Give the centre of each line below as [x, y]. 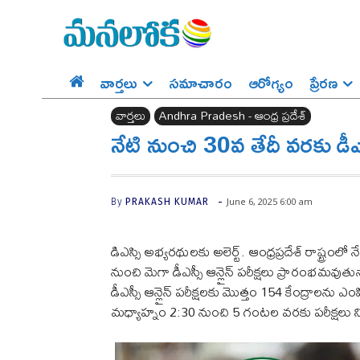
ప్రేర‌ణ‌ [323, 82]
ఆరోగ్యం [271, 82]
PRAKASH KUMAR [167, 201]
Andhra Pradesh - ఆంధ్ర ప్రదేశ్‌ [233, 116]
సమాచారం [200, 82]
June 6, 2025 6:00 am [270, 202]
